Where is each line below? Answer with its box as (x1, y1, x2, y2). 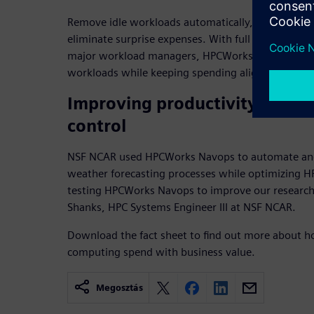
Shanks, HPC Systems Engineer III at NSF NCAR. (67, 200, 296, 214)
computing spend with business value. (67, 245, 255, 259)
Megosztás (96, 282, 143, 294)
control (67, 116, 126, 137)
